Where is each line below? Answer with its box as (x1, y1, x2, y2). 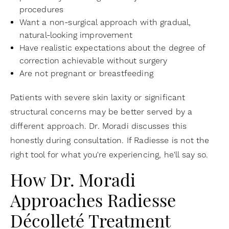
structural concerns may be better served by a (10, 106, 193, 117)
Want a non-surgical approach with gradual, (19, 17, 191, 28)
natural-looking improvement (19, 30, 132, 40)
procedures (19, 4, 64, 15)
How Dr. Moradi (10, 173, 136, 191)
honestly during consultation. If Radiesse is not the (10, 135, 210, 146)
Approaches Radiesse (10, 193, 176, 212)
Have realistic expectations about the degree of (19, 42, 205, 53)
